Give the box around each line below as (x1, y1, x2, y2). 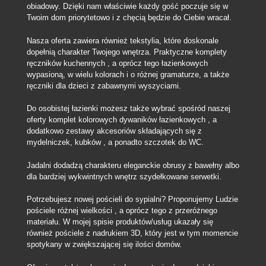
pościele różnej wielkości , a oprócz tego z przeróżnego (26, 206, 217, 215)
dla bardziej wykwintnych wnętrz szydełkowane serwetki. (26, 172, 221, 181)
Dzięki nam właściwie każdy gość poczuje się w (62, 2, 228, 11)
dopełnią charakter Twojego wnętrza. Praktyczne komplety (26, 47, 227, 56)
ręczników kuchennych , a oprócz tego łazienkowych (26, 58, 208, 68)
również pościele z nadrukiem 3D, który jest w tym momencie (26, 229, 238, 237)
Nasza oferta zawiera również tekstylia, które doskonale (26, 36, 218, 45)
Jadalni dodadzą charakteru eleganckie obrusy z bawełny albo (26, 160, 239, 170)
